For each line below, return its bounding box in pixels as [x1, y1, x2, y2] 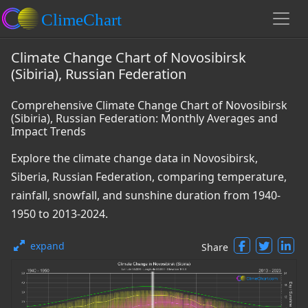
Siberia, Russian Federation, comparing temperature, [11, 169, 287, 184]
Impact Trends [11, 124, 86, 139]
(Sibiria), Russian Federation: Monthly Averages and [11, 111, 278, 126]
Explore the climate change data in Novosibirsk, [11, 151, 258, 166]
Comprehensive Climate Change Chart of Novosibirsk [11, 98, 287, 113]
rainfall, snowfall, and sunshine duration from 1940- [11, 188, 280, 203]
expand [30, 239, 65, 252]
